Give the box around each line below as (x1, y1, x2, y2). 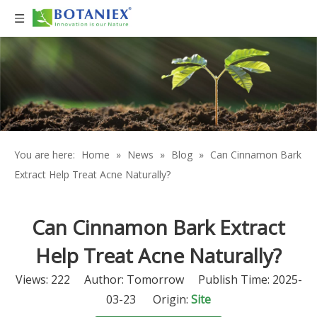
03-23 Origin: (106, 292, 191, 308)
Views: (15, 272, 51, 288)
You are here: (14, 148, 75, 162)
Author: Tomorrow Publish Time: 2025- (69, 272, 302, 288)
